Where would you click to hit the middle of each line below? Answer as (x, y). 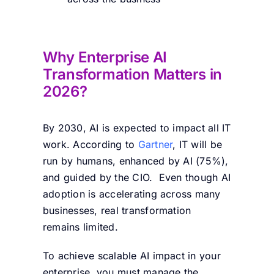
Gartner (155, 145)
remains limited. (80, 227)
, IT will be (198, 145)
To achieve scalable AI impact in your (131, 256)
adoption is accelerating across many (131, 194)
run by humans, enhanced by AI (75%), (135, 161)
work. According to (90, 145)
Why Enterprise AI (105, 57)
